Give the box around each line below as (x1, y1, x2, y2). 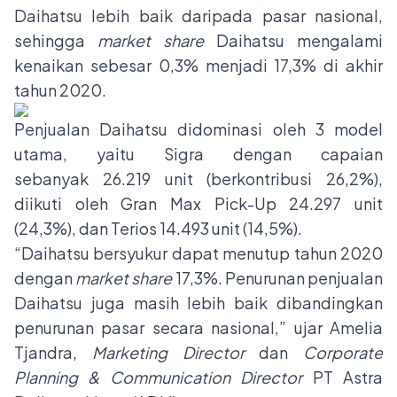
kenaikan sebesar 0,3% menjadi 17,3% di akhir (14, 55, 383, 76)
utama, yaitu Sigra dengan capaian (14, 144, 383, 165)
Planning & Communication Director (14, 367, 313, 388)
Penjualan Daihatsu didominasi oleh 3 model (14, 119, 383, 140)
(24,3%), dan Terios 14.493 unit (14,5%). (14, 218, 302, 239)
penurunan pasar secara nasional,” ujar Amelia (14, 317, 383, 339)
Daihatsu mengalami (204, 30, 383, 51)
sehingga (14, 30, 97, 51)
